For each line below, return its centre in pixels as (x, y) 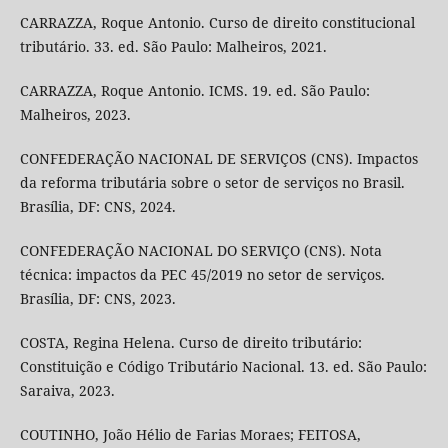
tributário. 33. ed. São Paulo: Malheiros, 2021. (173, 47)
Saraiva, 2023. (67, 391)
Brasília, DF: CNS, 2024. (97, 207)
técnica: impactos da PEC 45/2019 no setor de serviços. (202, 275)
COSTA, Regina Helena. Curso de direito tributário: (190, 343)
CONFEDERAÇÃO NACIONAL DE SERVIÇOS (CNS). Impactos (218, 159)
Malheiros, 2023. (75, 115)
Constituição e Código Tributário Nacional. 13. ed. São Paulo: (223, 367)
